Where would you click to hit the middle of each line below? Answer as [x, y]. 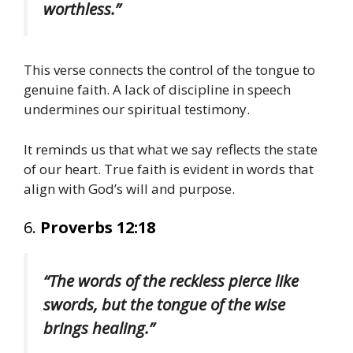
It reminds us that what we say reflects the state [171, 149]
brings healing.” [99, 328]
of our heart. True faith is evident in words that [169, 169]
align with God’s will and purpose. [129, 188]
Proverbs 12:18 [98, 228]
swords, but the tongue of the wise [164, 305]
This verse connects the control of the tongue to [169, 70]
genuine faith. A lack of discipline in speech [157, 90]
